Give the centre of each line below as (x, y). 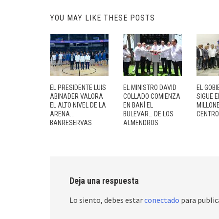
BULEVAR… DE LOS (148, 114)
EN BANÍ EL (138, 105)
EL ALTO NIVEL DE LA (78, 105)
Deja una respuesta (104, 181)
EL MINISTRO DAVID (150, 88)
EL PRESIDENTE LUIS (78, 88)
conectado (162, 200)
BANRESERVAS (71, 123)
